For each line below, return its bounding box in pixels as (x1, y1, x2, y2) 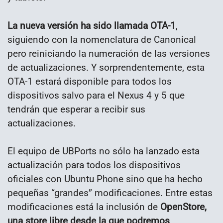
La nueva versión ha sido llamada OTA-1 (7, 19, 176, 31)
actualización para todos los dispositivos (7, 159, 181, 171)
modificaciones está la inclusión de (7, 201, 160, 213)
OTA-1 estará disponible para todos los (7, 75, 172, 87)
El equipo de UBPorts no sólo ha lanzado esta (7, 145, 200, 157)
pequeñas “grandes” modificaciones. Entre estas (7, 187, 213, 199)
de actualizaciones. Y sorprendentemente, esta (7, 61, 205, 73)
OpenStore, (160, 201, 207, 213)
